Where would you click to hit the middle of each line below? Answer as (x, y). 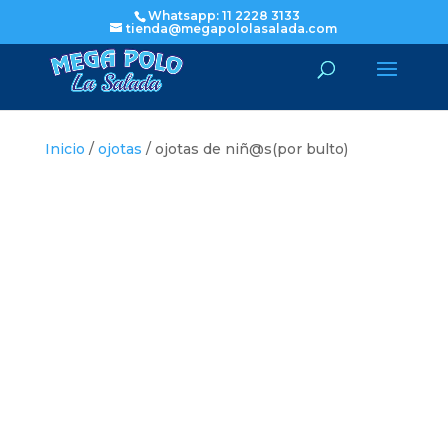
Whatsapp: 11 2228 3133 (224, 15)
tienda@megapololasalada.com (232, 28)
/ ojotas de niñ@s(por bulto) (244, 149)
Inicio (64, 149)
